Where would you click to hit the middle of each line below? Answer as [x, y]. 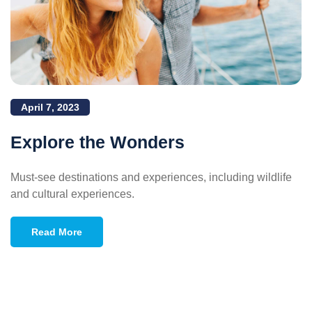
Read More [57, 232]
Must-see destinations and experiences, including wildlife [151, 177]
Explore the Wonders [97, 142]
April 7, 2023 [50, 107]
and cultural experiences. [72, 194]
